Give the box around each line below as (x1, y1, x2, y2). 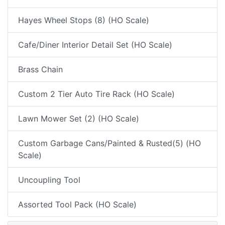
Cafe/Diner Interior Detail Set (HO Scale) (18, 40, 172, 50)
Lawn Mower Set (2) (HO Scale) (18, 114, 139, 124)
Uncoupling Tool (18, 175, 80, 185)
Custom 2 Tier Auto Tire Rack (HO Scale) (18, 89, 175, 99)
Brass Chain (18, 64, 63, 74)
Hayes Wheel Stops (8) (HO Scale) (18, 15, 149, 25)
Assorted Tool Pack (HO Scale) (18, 199, 137, 209)
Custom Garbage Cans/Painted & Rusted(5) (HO (18, 138, 201, 148)
